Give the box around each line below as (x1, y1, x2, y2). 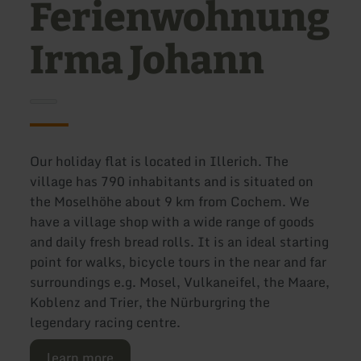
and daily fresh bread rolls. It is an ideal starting (30, 231, 330, 253)
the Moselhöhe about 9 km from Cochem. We (30, 191, 310, 213)
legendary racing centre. (30, 312, 181, 334)
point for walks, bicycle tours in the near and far (30, 251, 327, 273)
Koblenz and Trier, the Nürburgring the (30, 292, 271, 313)
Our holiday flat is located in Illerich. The (30, 151, 289, 172)
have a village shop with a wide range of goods (30, 211, 315, 233)
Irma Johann (30, 37, 265, 85)
